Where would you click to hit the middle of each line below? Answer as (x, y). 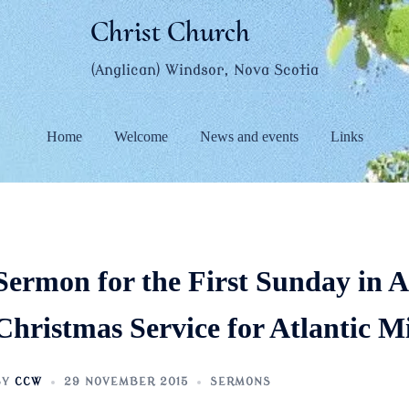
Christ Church (170, 31)
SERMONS (240, 382)
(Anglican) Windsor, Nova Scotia (204, 70)
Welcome (141, 136)
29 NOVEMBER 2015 (126, 382)
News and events (249, 136)
